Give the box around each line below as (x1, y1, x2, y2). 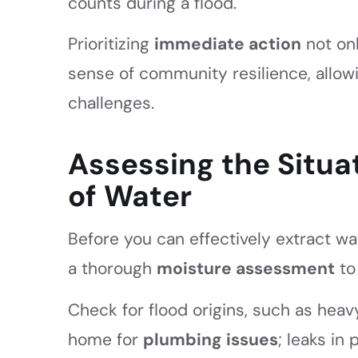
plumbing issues (143, 328, 279, 351)
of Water (68, 177, 193, 216)
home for (68, 328, 144, 351)
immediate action (154, 33, 302, 56)
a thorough (68, 257, 157, 280)
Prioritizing (68, 33, 155, 56)
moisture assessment (157, 257, 336, 280)
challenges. (68, 92, 155, 115)
